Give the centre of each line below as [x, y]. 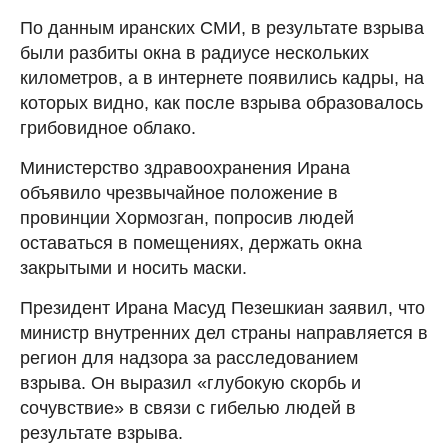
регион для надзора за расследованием [189, 357]
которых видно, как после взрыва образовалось [221, 102]
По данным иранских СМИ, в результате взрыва [222, 27]
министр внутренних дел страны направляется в [224, 332]
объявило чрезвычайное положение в [179, 192]
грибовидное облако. [108, 127]
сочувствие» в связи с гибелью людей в [188, 407]
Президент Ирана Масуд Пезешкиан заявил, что [222, 307]
